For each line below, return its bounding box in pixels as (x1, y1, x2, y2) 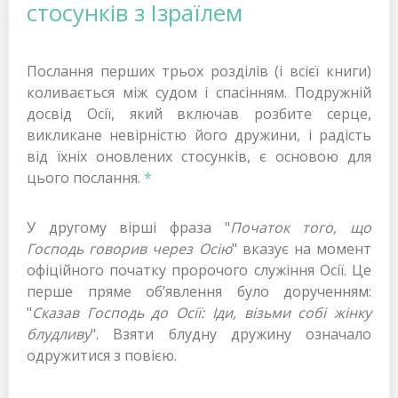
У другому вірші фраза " (27, 217, 230, 237)
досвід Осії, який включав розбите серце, (27, 103, 371, 123)
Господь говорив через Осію (27, 238, 232, 259)
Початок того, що (229, 217, 372, 237)
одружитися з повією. (27, 345, 177, 365)
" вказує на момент (231, 238, 371, 259)
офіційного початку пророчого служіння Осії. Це (27, 259, 371, 280)
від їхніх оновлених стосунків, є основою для (27, 146, 371, 166)
